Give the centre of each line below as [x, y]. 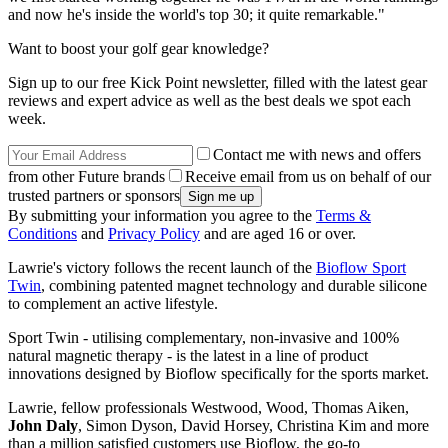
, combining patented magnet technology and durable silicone [234, 285]
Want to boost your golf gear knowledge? [138, 48]
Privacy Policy [154, 233]
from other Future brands [86, 176]
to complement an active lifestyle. [113, 303]
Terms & [343, 215]
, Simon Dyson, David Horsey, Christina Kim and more [253, 425]
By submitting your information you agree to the [162, 215]
